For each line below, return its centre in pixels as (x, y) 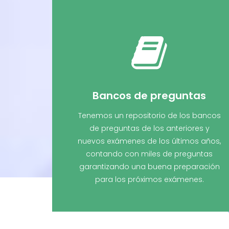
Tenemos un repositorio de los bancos (149, 116)
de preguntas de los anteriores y (149, 128)
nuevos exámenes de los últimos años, (149, 141)
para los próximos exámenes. (149, 179)
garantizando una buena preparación (149, 167)
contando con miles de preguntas (149, 154)
